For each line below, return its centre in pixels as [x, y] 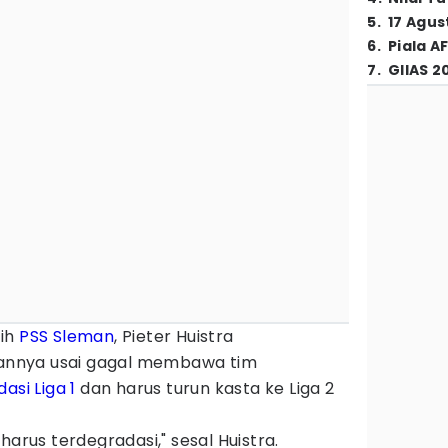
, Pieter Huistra [174, 336]
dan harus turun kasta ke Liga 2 [205, 388]
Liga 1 [55, 388]
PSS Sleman [67, 336]
